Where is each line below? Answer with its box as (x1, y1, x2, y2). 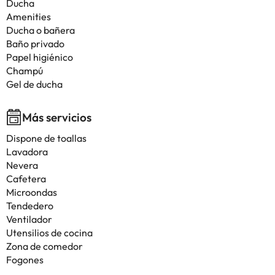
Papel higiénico (6, 51, 73, 63)
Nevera (6, 159, 38, 171)
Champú (6, 64, 43, 77)
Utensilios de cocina (6, 227, 93, 239)
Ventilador (6, 213, 52, 225)
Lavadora (6, 145, 48, 158)
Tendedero (6, 199, 53, 212)
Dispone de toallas (6, 132, 87, 144)
